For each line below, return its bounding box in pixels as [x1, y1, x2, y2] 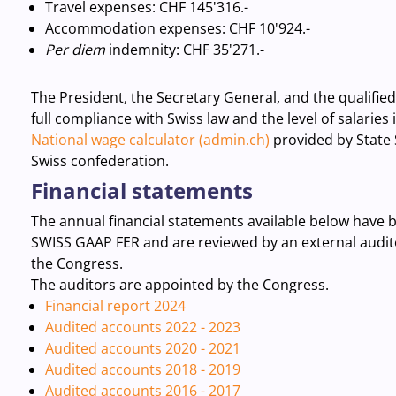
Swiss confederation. [30, 151, 172, 171]
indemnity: [104, 40, 179, 59]
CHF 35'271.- [182, 40, 264, 59]
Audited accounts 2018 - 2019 [44, 360, 240, 379]
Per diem [44, 40, 105, 59]
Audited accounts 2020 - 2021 [44, 339, 240, 358]
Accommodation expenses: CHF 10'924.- [44, 19, 310, 38]
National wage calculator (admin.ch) [30, 130, 270, 149]
